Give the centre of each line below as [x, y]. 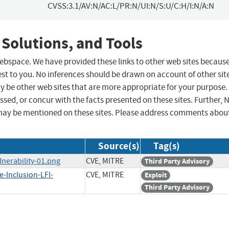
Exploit [156, 175]
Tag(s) [167, 146]
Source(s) [119, 146]
